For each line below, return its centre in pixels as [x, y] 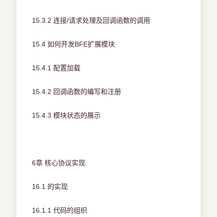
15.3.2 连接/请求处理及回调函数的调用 [91, 21]
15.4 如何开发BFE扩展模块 [74, 44]
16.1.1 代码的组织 [60, 210]
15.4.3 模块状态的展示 [67, 116]
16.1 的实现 [50, 187]
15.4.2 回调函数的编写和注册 [77, 92]
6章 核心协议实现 [59, 163]
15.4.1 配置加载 [56, 68]
